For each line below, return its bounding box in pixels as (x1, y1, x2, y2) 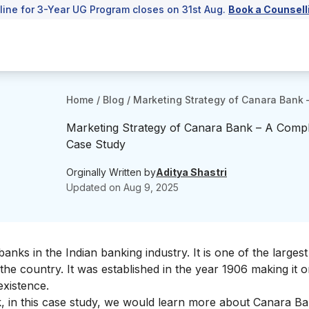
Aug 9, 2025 (123, 181, 179, 193)
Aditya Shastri (156, 166, 227, 178)
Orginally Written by (66, 166, 156, 178)
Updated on (66, 181, 123, 193)
